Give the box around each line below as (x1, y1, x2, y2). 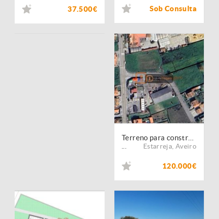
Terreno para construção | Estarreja (188, 133, 194, 142)
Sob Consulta (150, 4, 197, 13)
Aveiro (175, 142, 197, 150)
